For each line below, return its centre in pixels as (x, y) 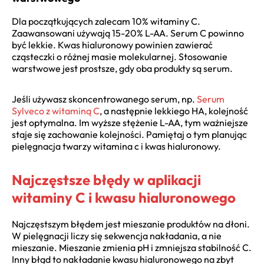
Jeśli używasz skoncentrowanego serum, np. (104, 99)
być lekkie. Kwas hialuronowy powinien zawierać (112, 44)
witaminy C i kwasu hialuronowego (124, 197)
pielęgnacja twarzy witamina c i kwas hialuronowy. (116, 146)
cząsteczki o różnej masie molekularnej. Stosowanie (120, 56)
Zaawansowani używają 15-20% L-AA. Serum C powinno (128, 33)
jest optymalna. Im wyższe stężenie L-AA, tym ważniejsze (130, 122)
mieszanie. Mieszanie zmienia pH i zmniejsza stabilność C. (132, 247)
